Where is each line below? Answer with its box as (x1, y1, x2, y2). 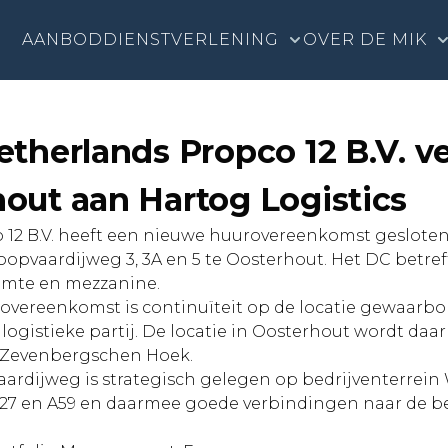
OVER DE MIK (303, 30, 428, 49)
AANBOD (22, 30, 104, 49)
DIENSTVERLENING (103, 30, 280, 49)
